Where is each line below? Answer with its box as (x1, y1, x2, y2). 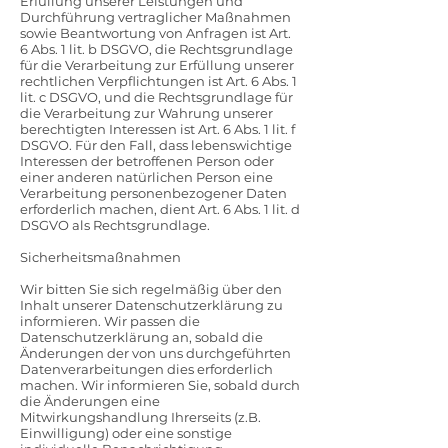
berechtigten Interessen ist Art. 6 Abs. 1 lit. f (20, 121, 295, 137)
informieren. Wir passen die (20, 313, 200, 329)
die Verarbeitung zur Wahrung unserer (20, 105, 273, 121)
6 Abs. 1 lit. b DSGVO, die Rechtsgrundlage (20, 41, 293, 57)
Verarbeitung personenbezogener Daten (20, 185, 287, 201)
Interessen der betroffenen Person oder (20, 153, 274, 169)
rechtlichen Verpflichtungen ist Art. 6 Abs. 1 (20, 73, 297, 89)
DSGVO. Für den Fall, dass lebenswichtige (20, 137, 292, 153)
